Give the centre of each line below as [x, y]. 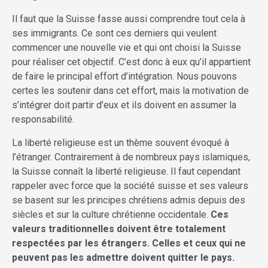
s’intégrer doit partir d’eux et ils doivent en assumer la [124, 105]
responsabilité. [43, 120]
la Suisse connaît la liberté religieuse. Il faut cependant [126, 172]
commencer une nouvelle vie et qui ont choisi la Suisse [127, 48]
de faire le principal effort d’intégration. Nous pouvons [124, 77]
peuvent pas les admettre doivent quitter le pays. [123, 258]
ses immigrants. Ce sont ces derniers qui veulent [114, 33]
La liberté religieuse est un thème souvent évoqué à [121, 143]
